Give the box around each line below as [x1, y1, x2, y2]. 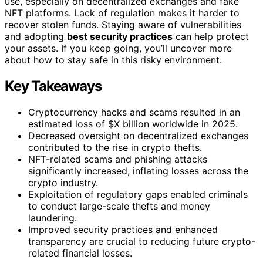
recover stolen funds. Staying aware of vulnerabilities [5, 18, 241, 31]
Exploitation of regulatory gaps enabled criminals [28, 188, 248, 200]
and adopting [5, 30, 67, 42]
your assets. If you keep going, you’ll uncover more [5, 42, 232, 54]
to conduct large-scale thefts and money [28, 200, 210, 212]
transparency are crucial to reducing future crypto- [28, 235, 255, 247]
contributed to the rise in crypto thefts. [28, 141, 202, 153]
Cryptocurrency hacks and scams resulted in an [28, 106, 240, 118]
